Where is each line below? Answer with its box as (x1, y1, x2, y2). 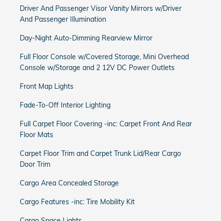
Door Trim (20, 160, 50, 169)
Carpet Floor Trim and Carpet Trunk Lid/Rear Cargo (20, 149, 181, 158)
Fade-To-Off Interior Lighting (20, 101, 110, 110)
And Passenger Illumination (20, 15, 106, 24)
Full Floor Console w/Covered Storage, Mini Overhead (20, 52, 189, 61)
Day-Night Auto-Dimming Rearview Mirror (20, 34, 152, 42)
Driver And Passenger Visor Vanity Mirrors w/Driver (20, 4, 182, 13)
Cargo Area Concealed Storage (20, 179, 119, 187)
